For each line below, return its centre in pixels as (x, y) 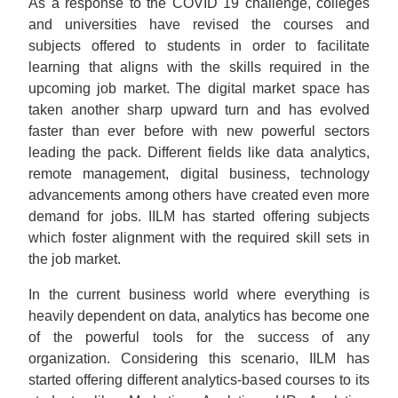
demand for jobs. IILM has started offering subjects (199, 216)
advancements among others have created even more (199, 195)
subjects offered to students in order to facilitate (199, 46)
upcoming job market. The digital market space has (199, 88)
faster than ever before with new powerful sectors (199, 131)
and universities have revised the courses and (199, 24)
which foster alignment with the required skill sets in (199, 238)
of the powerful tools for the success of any (199, 337)
